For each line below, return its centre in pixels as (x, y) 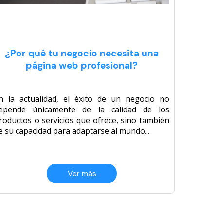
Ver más (82, 174)
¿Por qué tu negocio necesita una (82, 54)
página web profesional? (82, 66)
